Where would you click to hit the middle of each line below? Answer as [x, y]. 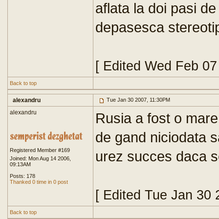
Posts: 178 [22, 176]
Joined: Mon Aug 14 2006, [40, 158]
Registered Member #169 [40, 150]
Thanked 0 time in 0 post [39, 182]
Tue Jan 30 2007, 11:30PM [138, 100]
